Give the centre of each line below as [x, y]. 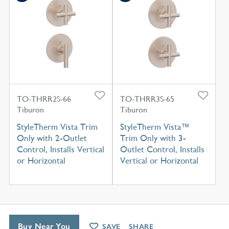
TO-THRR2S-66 [44, 99]
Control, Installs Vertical [60, 150]
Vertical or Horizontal [159, 161]
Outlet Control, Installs [162, 150]
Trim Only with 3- [153, 138]
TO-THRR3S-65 [147, 99]
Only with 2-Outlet [52, 138]
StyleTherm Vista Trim [57, 127]
